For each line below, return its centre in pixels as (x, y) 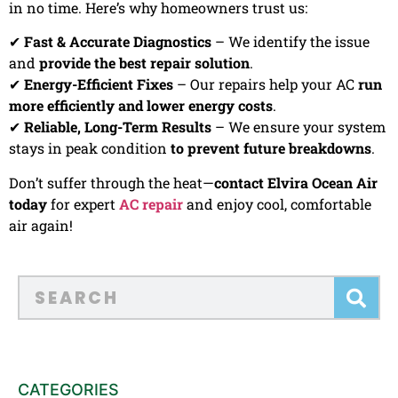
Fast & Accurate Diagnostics (118, 42)
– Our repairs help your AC (266, 84)
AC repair (151, 203)
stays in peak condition (90, 148)
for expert (83, 203)
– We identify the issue (291, 42)
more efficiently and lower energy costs (141, 106)
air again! (41, 225)
